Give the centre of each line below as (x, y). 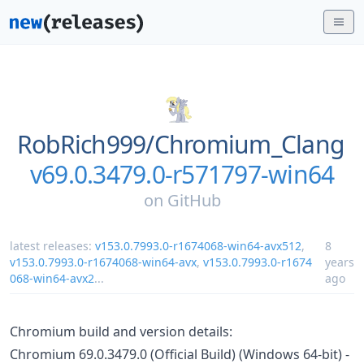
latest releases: (52, 246)
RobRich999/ (85, 144)
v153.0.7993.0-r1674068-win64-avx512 (198, 246)
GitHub (194, 200)
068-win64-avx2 (52, 278)
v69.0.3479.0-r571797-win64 (182, 174)
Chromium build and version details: (121, 331)
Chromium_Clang (249, 144)
